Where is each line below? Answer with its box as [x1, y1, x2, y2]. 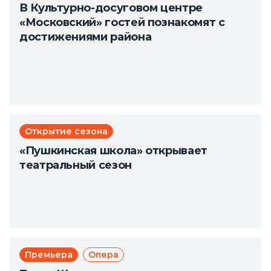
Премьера [25, 249, 73, 260]
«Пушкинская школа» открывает [19, 144, 207, 157]
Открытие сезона [25, 126, 108, 137]
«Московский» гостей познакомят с [19, 16, 225, 29]
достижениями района [19, 30, 152, 44]
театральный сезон [19, 158, 132, 172]
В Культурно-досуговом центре [19, 1, 203, 15]
